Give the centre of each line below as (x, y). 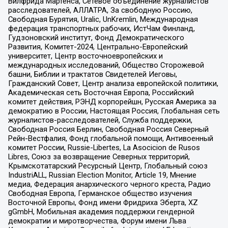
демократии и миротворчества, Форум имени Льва (97, 221)
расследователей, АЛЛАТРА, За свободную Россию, (100, 10)
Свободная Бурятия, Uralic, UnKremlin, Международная (103, 20)
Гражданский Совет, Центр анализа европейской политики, (113, 84)
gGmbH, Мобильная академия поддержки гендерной (101, 212)
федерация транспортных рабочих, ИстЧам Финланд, (101, 29)
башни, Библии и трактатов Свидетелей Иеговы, (92, 75)
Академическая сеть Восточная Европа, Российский (101, 93)
